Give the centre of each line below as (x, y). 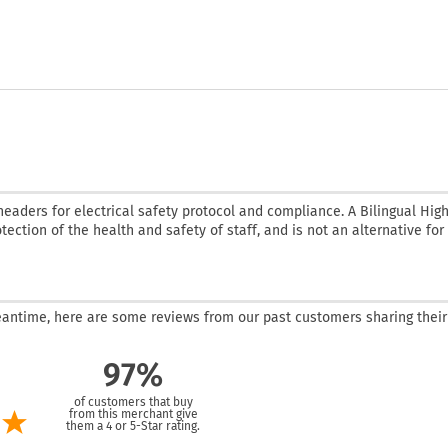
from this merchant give (133, 414)
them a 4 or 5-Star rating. (133, 426)
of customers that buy (133, 402)
